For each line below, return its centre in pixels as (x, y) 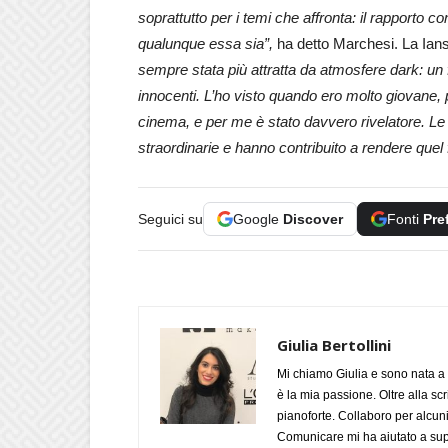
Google (258, 219)
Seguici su (170, 219)
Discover (313, 219)
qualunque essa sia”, (205, 43)
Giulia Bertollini (334, 345)
